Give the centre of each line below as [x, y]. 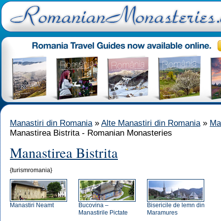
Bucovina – [93, 205]
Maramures [162, 213]
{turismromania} [31, 170]
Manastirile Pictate [103, 213]
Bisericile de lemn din [176, 205]
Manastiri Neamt [32, 205]
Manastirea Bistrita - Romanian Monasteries [91, 133]
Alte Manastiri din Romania [151, 123]
